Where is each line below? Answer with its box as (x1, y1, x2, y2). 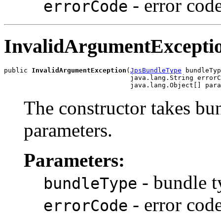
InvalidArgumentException (32, 67, 126, 74)
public (4, 67, 32, 74)
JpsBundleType (130, 67, 182, 74)
